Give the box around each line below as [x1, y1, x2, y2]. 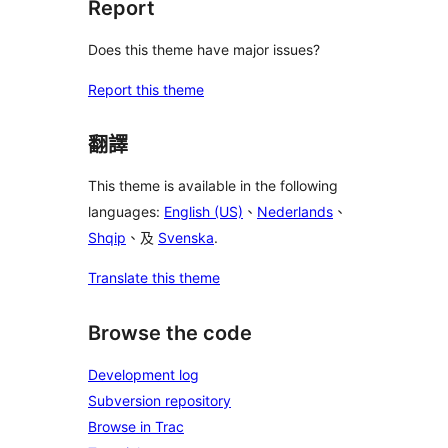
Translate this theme [88, 269, 220, 287]
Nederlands [257, 203, 333, 221]
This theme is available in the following [88, 177, 338, 195]
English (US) [164, 203, 243, 221]
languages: [88, 203, 164, 221]
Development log [88, 366, 199, 383]
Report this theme [88, 80, 204, 98]
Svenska [158, 229, 214, 247]
